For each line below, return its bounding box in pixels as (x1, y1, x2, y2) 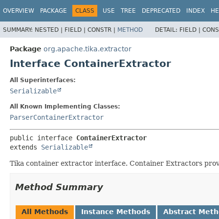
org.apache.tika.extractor (44, 44, 131, 53)
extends (10, 143, 41, 151)
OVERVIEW (3, 7, 34, 14)
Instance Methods (81, 207, 150, 216)
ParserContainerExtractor (10, 113, 104, 121)
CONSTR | (88, 26, 117, 33)
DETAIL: (155, 26, 179, 33)
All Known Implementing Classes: (10, 103, 120, 110)
